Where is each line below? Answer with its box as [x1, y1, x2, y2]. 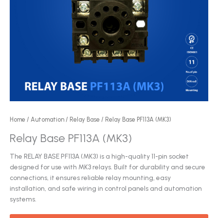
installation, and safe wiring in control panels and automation [10, 184, 202, 192]
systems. [10, 195, 36, 203]
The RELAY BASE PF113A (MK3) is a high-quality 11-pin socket [10, 152, 189, 160]
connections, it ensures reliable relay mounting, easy [10, 173, 171, 182]
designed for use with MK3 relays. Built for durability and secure [10, 163, 205, 171]
